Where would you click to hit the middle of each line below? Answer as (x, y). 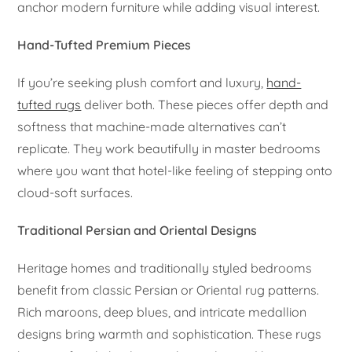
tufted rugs (49, 104)
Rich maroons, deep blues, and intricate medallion (162, 312)
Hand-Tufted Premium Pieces (104, 44)
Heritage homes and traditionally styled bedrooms (165, 268)
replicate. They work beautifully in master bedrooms (169, 148)
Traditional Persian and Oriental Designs (137, 230)
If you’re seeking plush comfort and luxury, (142, 82)
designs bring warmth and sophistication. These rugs (170, 334)
